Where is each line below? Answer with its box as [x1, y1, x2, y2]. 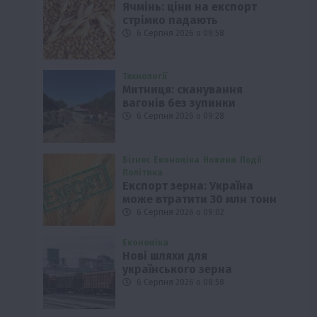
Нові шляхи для [122, 249, 208, 263]
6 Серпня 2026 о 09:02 [134, 207, 225, 217]
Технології [122, 71, 168, 82]
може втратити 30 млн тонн [122, 192, 277, 206]
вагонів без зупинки [122, 96, 236, 110]
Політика [122, 167, 163, 178]
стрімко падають [122, 13, 219, 28]
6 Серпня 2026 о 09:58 [134, 28, 225, 39]
